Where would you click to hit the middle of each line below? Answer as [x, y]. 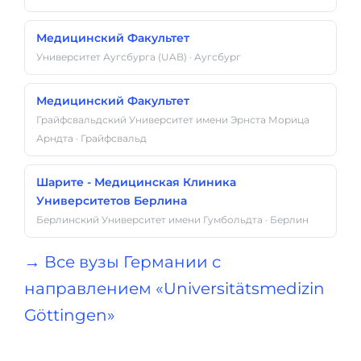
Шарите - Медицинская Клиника [136, 182]
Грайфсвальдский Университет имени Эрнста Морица [173, 120]
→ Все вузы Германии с [122, 262]
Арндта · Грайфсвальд [91, 138]
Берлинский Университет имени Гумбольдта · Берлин [172, 220]
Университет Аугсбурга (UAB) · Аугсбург [139, 57]
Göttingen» [70, 315]
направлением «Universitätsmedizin [174, 288]
